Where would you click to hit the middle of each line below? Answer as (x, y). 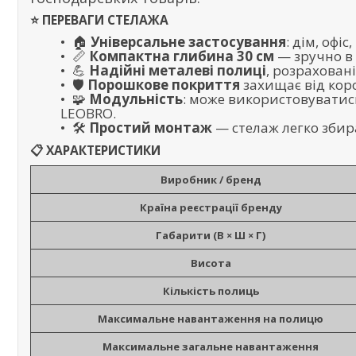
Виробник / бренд (211, 180)
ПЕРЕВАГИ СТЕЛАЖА (105, 20)
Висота (211, 263)
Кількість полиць (211, 291)
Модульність (136, 99)
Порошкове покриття (164, 85)
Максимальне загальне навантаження (211, 347)
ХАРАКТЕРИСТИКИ (103, 151)
